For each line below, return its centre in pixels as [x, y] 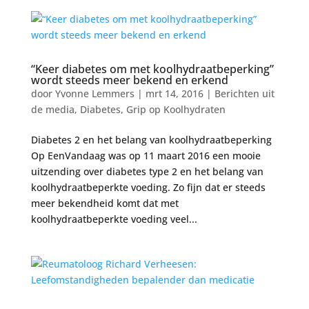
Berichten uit [244, 94]
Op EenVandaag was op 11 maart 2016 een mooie [146, 156]
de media [52, 110]
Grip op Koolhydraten [176, 110]
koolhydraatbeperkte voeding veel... [114, 219]
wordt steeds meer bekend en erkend [129, 80]
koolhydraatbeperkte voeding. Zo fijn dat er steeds [148, 188]
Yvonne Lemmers [94, 94]
